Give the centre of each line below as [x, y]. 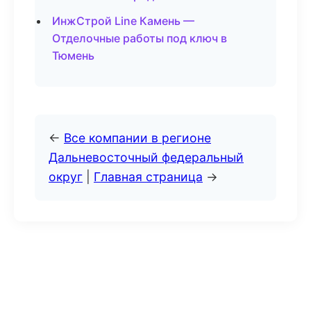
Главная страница [148, 177]
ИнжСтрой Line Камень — [123, 21]
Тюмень [73, 56]
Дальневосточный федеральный [146, 157]
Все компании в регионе [137, 138]
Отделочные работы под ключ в [140, 38]
